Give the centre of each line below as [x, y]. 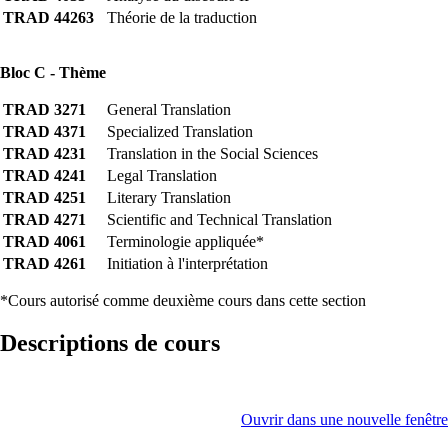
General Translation [169, 110]
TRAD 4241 [44, 176]
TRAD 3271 [44, 110]
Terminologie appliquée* [185, 242]
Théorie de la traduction [182, 18]
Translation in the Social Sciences [212, 154]
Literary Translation [169, 198]
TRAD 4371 [44, 132]
